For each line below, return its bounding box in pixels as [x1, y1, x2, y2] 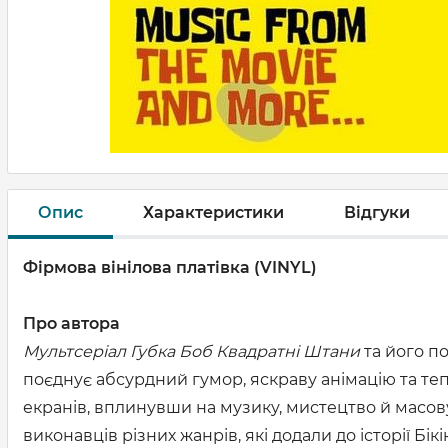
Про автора [23, 314, 120, 333]
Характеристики [143, 202, 284, 222]
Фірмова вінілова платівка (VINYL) [23, 258, 317, 277]
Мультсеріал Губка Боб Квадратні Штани [23, 342, 364, 361]
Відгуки [344, 202, 410, 222]
